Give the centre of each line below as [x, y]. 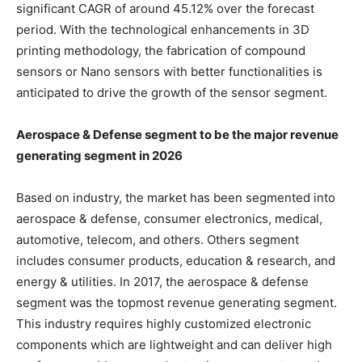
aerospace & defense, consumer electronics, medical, [169, 218]
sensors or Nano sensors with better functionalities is [169, 71]
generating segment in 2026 [99, 155]
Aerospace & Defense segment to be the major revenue [177, 134]
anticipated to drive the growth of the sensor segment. [172, 92]
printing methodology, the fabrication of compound [161, 50]
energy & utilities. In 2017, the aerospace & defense [162, 281]
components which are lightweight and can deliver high [174, 344]
